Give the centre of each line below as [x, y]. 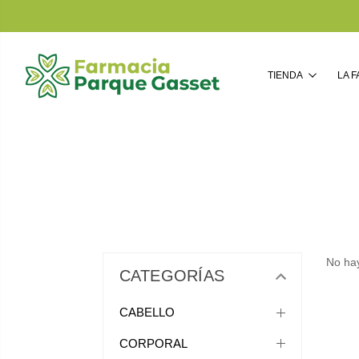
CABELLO [147, 313]
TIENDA [285, 75]
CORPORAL [153, 343]
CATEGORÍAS [171, 276]
